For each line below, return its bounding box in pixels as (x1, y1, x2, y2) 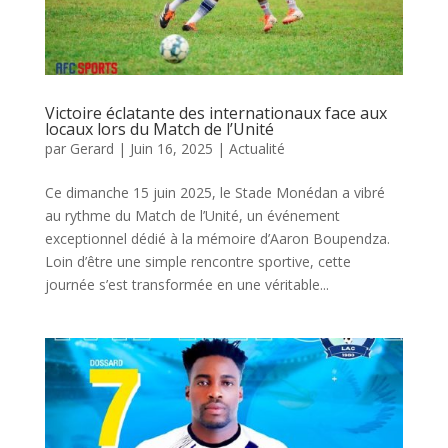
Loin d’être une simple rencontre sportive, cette (44, 252, 351, 272)
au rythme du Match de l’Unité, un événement (44, 206, 340, 226)
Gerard (69, 139, 114, 159)
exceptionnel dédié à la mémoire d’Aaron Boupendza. (44, 229, 390, 249)
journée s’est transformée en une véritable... (44, 275, 329, 295)
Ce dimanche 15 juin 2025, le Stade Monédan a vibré (44, 183, 385, 203)
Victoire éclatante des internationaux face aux (44, 102, 387, 125)
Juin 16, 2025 (129, 139, 213, 159)
